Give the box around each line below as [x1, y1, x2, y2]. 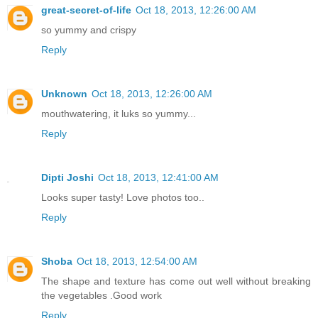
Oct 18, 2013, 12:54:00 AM [77, 255, 197, 267]
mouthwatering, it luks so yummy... [41, 107, 196, 119]
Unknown [41, 87, 87, 99]
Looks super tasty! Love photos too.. [41, 191, 204, 203]
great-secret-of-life [41, 4, 131, 16]
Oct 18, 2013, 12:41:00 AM [98, 171, 219, 183]
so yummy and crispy [41, 23, 136, 35]
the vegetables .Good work [41, 289, 162, 301]
